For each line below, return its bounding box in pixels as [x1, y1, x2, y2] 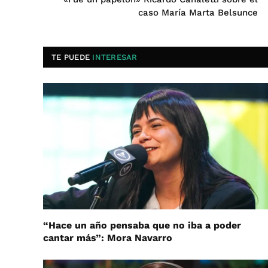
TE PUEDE [51, 52, 93, 62]
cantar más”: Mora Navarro [43, 232, 172, 244]
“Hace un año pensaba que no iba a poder [43, 220, 241, 232]
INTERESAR [92, 52, 138, 62]
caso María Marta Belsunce [138, 7, 258, 18]
